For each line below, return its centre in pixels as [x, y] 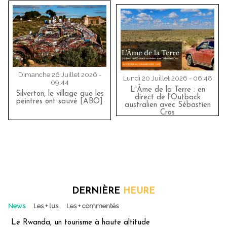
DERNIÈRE [98, 191]
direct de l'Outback [167, 97]
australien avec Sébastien [167, 105]
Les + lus [46, 206]
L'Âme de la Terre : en [167, 90]
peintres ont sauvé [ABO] [60, 101]
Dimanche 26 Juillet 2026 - [60, 74]
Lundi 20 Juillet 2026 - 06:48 [167, 78]
